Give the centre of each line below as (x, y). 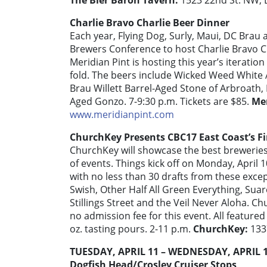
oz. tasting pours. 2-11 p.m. (131, 229)
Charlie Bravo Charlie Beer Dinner (150, 23)
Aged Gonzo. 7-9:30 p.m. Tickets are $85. (161, 102)
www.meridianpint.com (122, 115)
